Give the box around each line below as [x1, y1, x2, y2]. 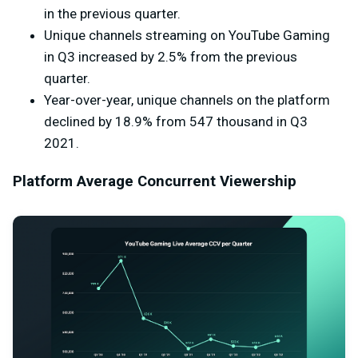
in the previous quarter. [44, 5, 181, 22]
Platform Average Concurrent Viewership [13, 172, 296, 190]
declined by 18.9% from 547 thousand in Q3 [44, 113, 308, 129]
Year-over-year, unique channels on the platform [44, 91, 330, 108]
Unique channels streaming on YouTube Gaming [44, 26, 330, 43]
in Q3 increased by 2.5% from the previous [44, 48, 297, 65]
